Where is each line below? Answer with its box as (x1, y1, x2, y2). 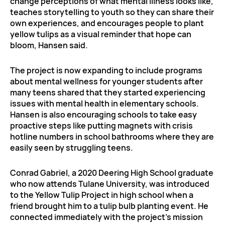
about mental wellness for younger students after (10, 75, 203, 87)
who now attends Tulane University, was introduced (10, 178, 209, 189)
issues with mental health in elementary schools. (10, 97, 199, 109)
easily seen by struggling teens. (10, 142, 133, 153)
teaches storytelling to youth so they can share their (10, 6, 214, 18)
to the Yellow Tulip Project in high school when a (10, 189, 193, 200)
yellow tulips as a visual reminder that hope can (10, 28, 191, 40)
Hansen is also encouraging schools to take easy (10, 108, 197, 120)
